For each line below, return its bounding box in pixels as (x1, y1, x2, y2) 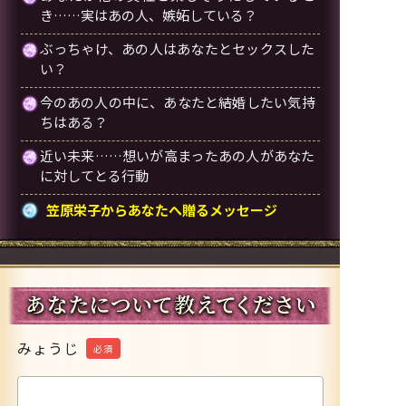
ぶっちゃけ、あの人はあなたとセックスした (39, 38, 315, 58)
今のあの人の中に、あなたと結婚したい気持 (39, 92, 315, 111)
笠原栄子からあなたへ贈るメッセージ (45, 199, 277, 219)
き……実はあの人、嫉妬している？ (39, 5, 257, 24)
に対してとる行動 (39, 165, 149, 185)
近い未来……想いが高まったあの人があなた (39, 145, 315, 165)
